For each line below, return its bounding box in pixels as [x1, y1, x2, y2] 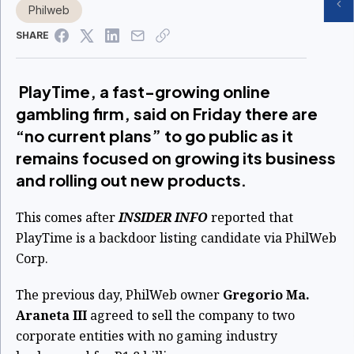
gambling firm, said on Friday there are [16, 104, 318, 124]
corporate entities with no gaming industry [16, 327, 277, 345]
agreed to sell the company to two [90, 307, 295, 325]
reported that [208, 209, 293, 227]
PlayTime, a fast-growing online [16, 81, 270, 102]
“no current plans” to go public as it [16, 126, 293, 146]
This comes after [16, 209, 115, 227]
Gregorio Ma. [223, 286, 310, 304]
